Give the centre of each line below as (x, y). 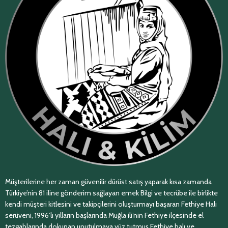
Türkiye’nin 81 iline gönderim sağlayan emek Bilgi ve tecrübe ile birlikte (111, 193)
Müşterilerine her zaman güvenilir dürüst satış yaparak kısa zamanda (108, 181)
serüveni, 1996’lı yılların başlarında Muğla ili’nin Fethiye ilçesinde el (104, 215)
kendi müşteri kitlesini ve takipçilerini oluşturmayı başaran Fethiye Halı (111, 204)
